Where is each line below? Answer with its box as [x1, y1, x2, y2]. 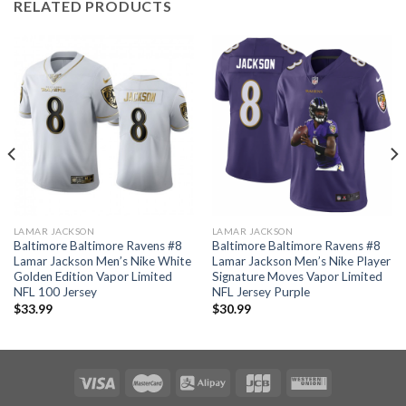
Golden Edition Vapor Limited [13, 269, 172, 285]
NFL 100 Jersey [13, 285, 97, 300]
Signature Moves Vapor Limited [211, 269, 382, 285]
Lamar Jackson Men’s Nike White [13, 254, 191, 269]
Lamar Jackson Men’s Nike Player [211, 254, 391, 269]
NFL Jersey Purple [211, 285, 310, 300]
